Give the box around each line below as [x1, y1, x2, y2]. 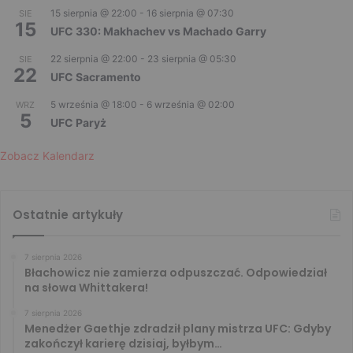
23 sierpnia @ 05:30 [147, 52, 236, 65]
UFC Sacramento [50, 69, 141, 84]
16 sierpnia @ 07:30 [147, 6, 234, 19]
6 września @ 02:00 [147, 98, 235, 110]
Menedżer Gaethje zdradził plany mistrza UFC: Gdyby [24, 320, 331, 336]
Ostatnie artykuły [13, 206, 123, 223]
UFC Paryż [50, 115, 106, 129]
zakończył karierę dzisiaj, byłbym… [24, 335, 222, 351]
